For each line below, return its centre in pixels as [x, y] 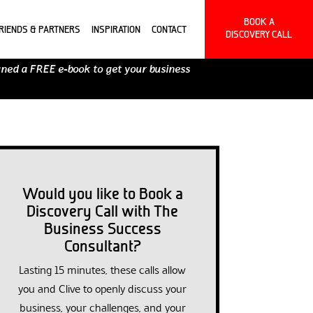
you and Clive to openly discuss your [103, 290]
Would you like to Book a [102, 194]
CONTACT [169, 29]
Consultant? [102, 246]
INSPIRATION [116, 29]
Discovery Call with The [103, 211]
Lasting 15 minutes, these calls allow [103, 271]
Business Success [102, 228]
